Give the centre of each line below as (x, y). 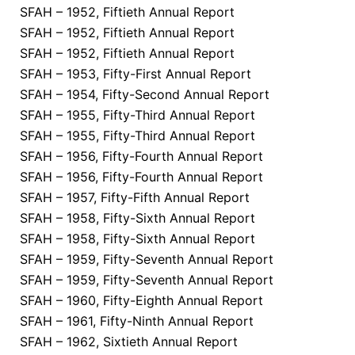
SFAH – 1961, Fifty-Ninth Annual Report (137, 321)
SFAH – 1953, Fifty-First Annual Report (136, 74)
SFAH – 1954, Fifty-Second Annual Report (145, 95)
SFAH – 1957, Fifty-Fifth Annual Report (135, 198)
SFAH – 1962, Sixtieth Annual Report (129, 342)
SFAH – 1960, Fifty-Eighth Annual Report (141, 301)
